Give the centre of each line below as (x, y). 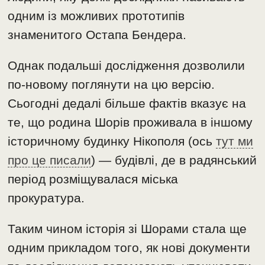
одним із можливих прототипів (96, 15)
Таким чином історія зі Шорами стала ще (127, 228)
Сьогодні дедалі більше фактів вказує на (127, 103)
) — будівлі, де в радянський (174, 160)
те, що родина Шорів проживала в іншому (130, 122)
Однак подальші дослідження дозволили (127, 65)
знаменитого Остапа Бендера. (97, 34)
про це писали (50, 160)
